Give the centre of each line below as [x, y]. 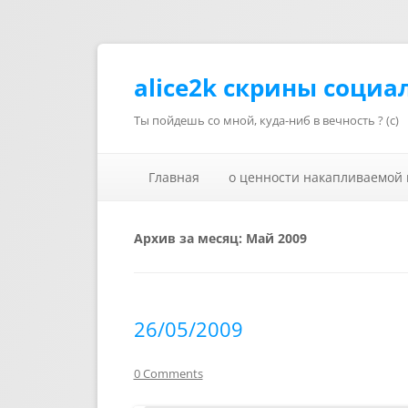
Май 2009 [276, 238]
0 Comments [168, 373]
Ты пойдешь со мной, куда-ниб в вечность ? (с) [266, 120]
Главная [173, 177]
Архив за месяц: [189, 238]
